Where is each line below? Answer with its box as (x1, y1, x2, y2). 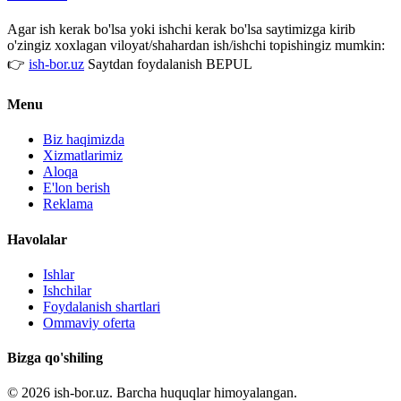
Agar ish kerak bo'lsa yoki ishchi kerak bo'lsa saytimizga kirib (7, 21, 355, 37)
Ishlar (43, 266, 74, 282)
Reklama (43, 196, 93, 212)
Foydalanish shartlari (43, 298, 160, 314)
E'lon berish (43, 180, 110, 196)
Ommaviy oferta (43, 314, 135, 330)
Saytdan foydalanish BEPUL (84, 55, 252, 72)
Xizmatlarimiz (43, 148, 123, 164)
